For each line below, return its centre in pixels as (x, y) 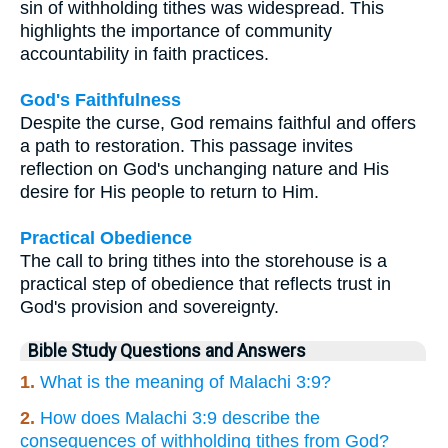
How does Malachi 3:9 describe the (180, 417)
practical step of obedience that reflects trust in (205, 283)
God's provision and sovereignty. (149, 306)
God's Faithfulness (100, 99)
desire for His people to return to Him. (169, 191)
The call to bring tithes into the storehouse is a (203, 260)
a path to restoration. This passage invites (186, 145)
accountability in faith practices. (144, 53)
